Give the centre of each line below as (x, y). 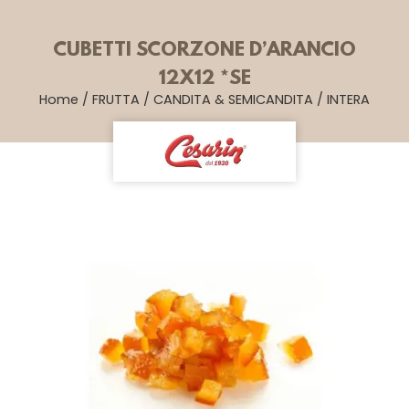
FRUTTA (116, 100)
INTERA (348, 100)
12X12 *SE (204, 79)
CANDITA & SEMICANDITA (233, 100)
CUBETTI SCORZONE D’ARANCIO (204, 51)
